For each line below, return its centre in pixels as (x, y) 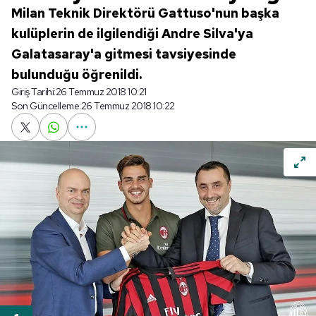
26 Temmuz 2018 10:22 (128, 106)
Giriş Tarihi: (34, 92)
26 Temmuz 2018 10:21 (101, 92)
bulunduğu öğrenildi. (77, 74)
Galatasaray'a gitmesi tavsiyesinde (124, 54)
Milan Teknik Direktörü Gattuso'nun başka (145, 13)
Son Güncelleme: (46, 106)
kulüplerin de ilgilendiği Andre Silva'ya (132, 34)
